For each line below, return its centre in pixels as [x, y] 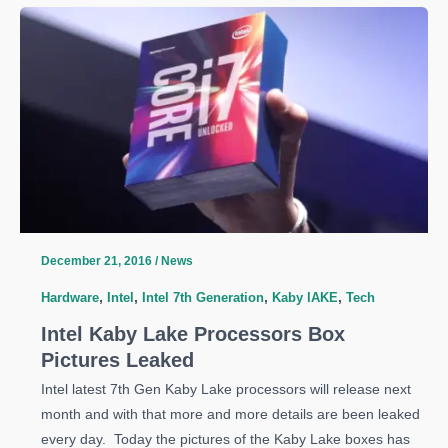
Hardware [69, 297]
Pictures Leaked [117, 359]
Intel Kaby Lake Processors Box [192, 333]
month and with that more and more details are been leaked [230, 414]
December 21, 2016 [97, 261]
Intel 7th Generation [202, 297]
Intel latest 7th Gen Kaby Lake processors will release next [225, 389]
